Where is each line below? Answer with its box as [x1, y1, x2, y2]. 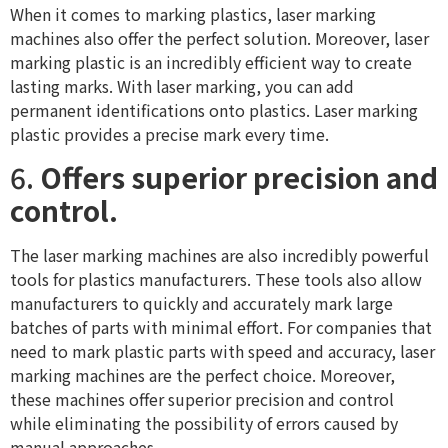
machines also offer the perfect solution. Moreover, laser [10, 26, 429, 51]
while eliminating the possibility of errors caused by [10, 410, 398, 435]
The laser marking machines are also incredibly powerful [10, 242, 429, 267]
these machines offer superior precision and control [10, 386, 394, 411]
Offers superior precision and [40, 156, 438, 197]
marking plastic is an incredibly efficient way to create [10, 50, 412, 75]
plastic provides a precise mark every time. [10, 122, 329, 147]
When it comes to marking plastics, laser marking [10, 2, 376, 27]
